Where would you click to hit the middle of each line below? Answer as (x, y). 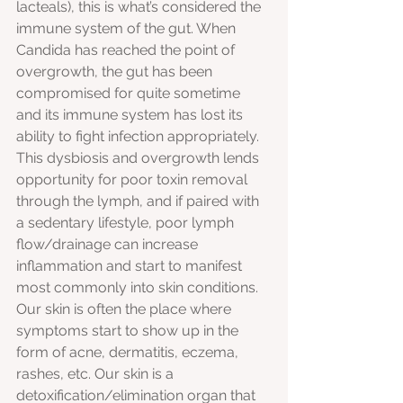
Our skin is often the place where (125, 309)
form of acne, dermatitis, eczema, (129, 353)
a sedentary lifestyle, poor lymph (127, 223)
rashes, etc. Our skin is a (97, 374)
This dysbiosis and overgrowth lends (139, 158)
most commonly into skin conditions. (139, 288)
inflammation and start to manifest (131, 266)
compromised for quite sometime (130, 94)
